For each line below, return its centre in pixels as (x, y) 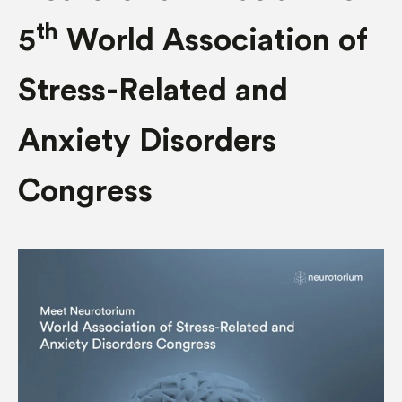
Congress (85, 192)
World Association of (213, 41)
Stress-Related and (153, 91)
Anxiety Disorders (147, 141)
